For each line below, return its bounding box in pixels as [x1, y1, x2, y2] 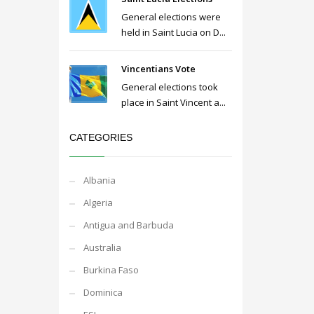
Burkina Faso [83, 264, 139, 276]
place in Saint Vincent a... [121, 96, 226, 109]
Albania [83, 174, 116, 186]
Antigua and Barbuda [83, 219, 174, 231]
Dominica [83, 286, 123, 299]
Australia [83, 241, 121, 254]
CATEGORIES [69, 132, 132, 143]
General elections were [121, 11, 221, 23]
